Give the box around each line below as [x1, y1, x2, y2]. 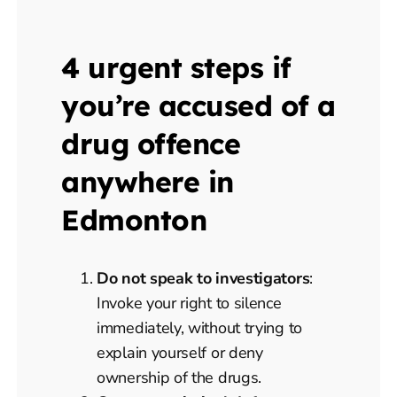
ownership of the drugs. [97, 367, 262, 389]
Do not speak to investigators [97, 268, 310, 290]
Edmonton [61, 202, 207, 238]
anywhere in [61, 164, 234, 200]
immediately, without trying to [97, 317, 302, 339]
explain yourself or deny [97, 342, 263, 364]
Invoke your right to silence [97, 292, 282, 315]
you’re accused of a [61, 88, 336, 124]
